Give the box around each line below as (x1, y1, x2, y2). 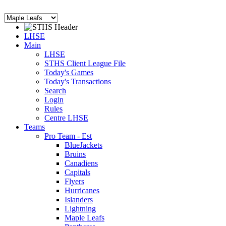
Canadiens (65, 159, 98, 167)
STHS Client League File (44, 59, 126, 68)
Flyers (65, 177, 84, 186)
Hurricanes (65, 186, 99, 195)
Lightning (65, 204, 96, 213)
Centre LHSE (44, 114, 88, 122)
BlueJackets (65, 141, 102, 149)
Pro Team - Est (44, 132, 92, 140)
